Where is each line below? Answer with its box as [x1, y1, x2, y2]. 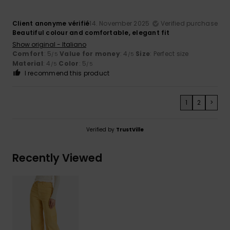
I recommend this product [24, 68, 110, 78]
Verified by [86, 125, 116, 133]
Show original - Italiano [12, 40, 86, 49]
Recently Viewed [12, 150, 102, 165]
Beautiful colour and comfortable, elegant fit [12, 28, 169, 37]
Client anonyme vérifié [12, 18, 90, 28]
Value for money [60, 49, 120, 58]
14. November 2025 [89, 18, 150, 28]
